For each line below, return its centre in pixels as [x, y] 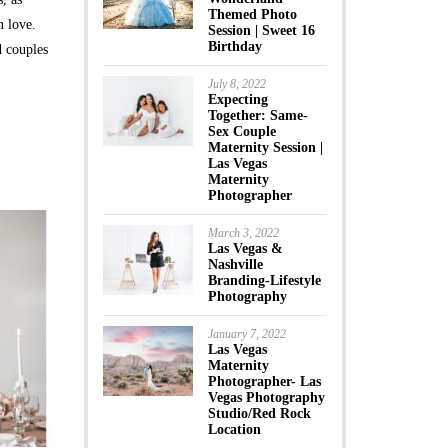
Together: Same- [257, 115]
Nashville [235, 264]
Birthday [234, 46]
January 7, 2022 [246, 334]
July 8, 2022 [236, 84]
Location [234, 429]
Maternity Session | [265, 147]
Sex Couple [241, 131]
